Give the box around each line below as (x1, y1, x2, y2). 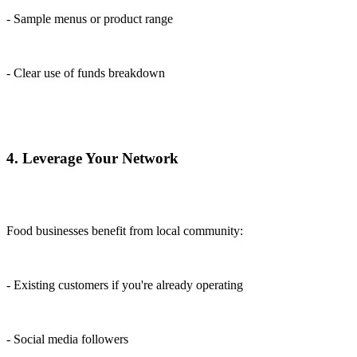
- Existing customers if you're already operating (6, 277, 243, 292)
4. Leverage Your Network (6, 149, 178, 167)
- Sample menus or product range (6, 12, 173, 26)
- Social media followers (6, 331, 128, 346)
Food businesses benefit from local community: (6, 223, 243, 237)
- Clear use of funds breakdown (6, 66, 165, 80)
